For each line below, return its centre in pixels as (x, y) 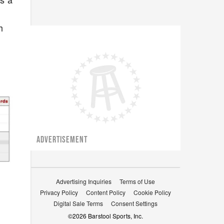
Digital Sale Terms (78, 203)
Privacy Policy (59, 192)
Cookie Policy (152, 192)
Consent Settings (134, 203)
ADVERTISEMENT (62, 140)
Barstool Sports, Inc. (115, 216)
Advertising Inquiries (84, 181)
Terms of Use (137, 181)
